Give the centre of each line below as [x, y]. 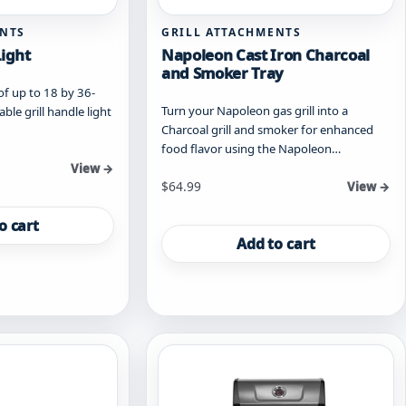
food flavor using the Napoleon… [251, 149]
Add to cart [276, 244]
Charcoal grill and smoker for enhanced [267, 130]
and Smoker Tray [222, 73]
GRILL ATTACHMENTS [232, 33]
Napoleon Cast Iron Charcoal [266, 55]
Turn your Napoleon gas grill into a [255, 111]
